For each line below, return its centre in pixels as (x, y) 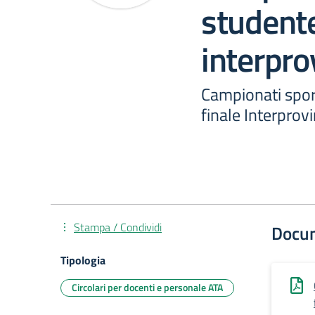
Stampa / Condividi (118, 227)
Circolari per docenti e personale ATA (147, 287)
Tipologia (83, 260)
